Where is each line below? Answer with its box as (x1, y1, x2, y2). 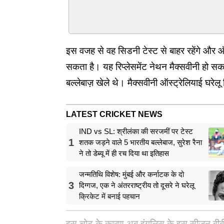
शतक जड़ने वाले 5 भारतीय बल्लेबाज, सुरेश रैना (79, 137, 202, 146)
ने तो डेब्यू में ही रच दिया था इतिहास (79, 148, 169, 157)
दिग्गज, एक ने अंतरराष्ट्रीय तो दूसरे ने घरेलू (79, 180, 194, 189)
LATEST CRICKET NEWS (66, 109, 162, 118)
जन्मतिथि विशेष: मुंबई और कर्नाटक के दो (79, 169, 184, 178)
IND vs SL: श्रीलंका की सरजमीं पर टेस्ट (79, 126, 193, 135)
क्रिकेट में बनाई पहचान (79, 191, 140, 200)
